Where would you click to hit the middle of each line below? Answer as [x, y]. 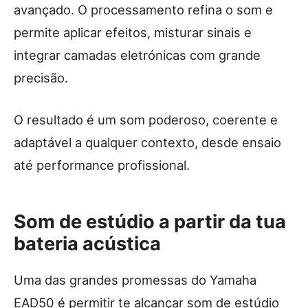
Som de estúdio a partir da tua [150, 222]
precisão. [41, 78]
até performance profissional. [102, 165]
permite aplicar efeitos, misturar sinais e [133, 33]
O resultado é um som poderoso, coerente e [146, 120]
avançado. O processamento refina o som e [143, 10]
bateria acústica [87, 244]
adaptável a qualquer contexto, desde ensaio [147, 143]
